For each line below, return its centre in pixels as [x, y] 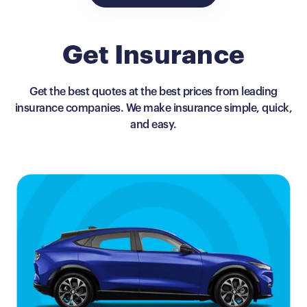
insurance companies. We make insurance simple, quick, [153, 108]
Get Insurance [153, 56]
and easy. [153, 125]
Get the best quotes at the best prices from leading [153, 92]
